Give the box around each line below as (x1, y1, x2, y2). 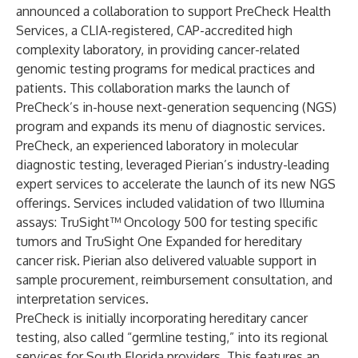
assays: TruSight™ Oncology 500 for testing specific (16, 214, 318, 230)
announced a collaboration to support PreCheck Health (16, 3, 331, 19)
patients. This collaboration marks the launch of (16, 80, 290, 96)
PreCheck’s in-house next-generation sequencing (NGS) (16, 99, 336, 115)
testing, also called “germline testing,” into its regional (16, 329, 328, 345)
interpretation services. (16, 291, 149, 307)
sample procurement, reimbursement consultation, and (16, 272, 332, 288)
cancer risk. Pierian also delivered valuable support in (16, 253, 316, 268)
